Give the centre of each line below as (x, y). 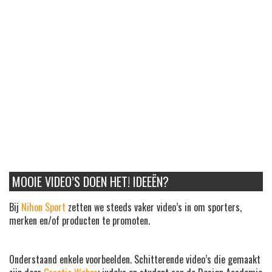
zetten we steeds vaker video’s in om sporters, (154, 207)
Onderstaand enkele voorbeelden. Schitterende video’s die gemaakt (135, 260)
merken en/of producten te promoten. (80, 221)
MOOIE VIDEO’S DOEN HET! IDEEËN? (90, 182)
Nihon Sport (43, 207)
